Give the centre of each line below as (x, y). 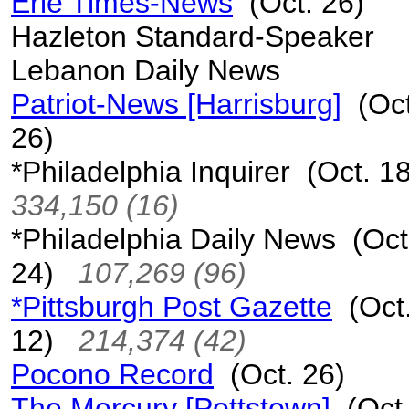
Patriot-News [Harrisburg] (176, 104)
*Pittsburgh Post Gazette (172, 307)
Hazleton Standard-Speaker (193, 37)
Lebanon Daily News (146, 70)
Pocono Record (112, 374)
